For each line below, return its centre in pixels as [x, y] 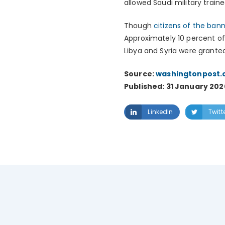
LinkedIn [160, 111]
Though [138, 26]
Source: [140, 74]
